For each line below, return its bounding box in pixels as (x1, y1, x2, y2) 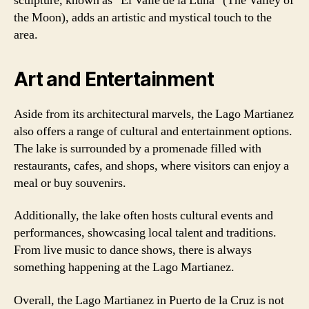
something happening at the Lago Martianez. (14, 259, 235, 275)
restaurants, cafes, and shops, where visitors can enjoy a (14, 157, 289, 174)
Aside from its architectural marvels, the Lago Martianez (14, 106, 294, 122)
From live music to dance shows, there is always (14, 242, 252, 258)
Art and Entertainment (14, 67, 214, 91)
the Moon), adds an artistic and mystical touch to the (14, 9, 272, 26)
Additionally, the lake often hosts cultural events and (14, 208, 273, 223)
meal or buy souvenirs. (14, 175, 126, 191)
